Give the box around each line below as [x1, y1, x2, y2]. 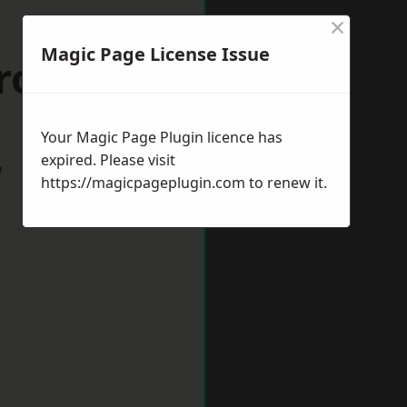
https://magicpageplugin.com [41, 173, 245, 193]
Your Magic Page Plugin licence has [41, 127, 283, 147]
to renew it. [245, 173, 327, 193]
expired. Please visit [41, 150, 175, 170]
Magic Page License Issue [41, 42, 270, 66]
